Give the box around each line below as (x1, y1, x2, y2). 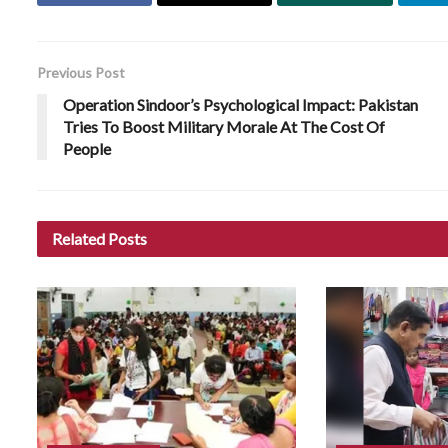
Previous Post (37, 63, 125, 81)
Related (52, 228, 105, 248)
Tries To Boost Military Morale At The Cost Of (63, 116, 385, 136)
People (63, 138, 111, 158)
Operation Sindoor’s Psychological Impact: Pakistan (63, 94, 418, 114)
